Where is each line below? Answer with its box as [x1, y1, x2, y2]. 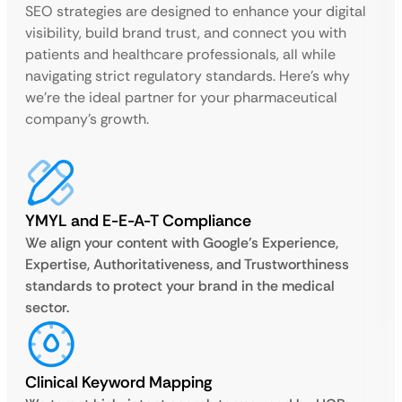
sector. [25, 298, 69, 317]
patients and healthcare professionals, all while [25, 45, 336, 64]
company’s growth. [25, 109, 149, 128]
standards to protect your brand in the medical [25, 276, 335, 295]
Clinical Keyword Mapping [25, 371, 213, 393]
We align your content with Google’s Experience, [25, 233, 338, 252]
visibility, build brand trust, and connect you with [25, 23, 346, 42]
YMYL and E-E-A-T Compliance [25, 210, 251, 232]
